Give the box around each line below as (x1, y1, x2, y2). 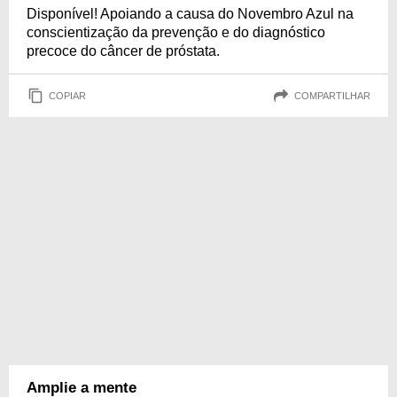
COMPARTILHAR (294, 90, 370, 101)
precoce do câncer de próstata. (27, 43, 220, 58)
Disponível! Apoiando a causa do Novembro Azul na (27, 6, 354, 21)
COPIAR (49, 90, 86, 101)
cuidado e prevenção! (146, 4, 251, 17)
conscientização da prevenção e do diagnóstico (27, 25, 325, 40)
